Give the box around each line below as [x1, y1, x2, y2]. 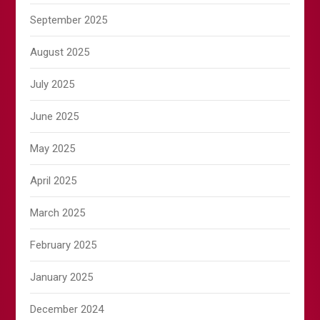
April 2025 [30, 174, 77, 188]
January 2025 [30, 271, 94, 284]
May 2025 [30, 142, 76, 156]
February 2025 [30, 239, 97, 252]
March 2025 [30, 206, 86, 220]
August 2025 [30, 46, 90, 59]
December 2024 [30, 303, 104, 316]
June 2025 [30, 110, 79, 124]
